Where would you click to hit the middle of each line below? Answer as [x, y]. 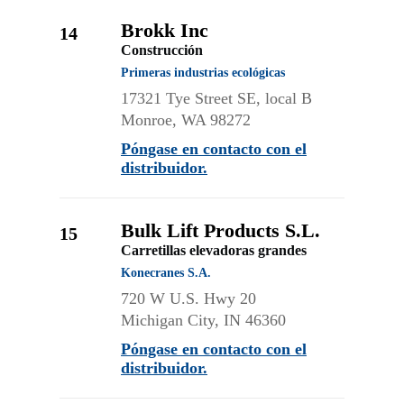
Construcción [162, 50]
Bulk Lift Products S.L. [220, 230]
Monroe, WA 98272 [186, 120]
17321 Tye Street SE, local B [216, 98]
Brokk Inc [165, 30]
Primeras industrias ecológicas [203, 73]
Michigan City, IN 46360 [203, 320]
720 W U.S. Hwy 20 [188, 298]
